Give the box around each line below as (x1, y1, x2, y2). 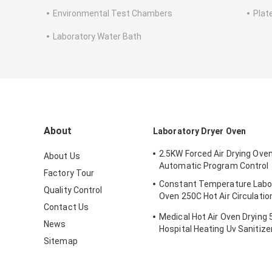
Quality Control (44, 185, 103, 195)
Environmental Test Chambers (53, 8, 172, 19)
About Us (44, 151, 80, 161)
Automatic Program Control (159, 161, 269, 171)
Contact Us (44, 202, 89, 212)
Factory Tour (44, 168, 95, 178)
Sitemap (44, 236, 78, 246)
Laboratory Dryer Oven (153, 126, 246, 137)
